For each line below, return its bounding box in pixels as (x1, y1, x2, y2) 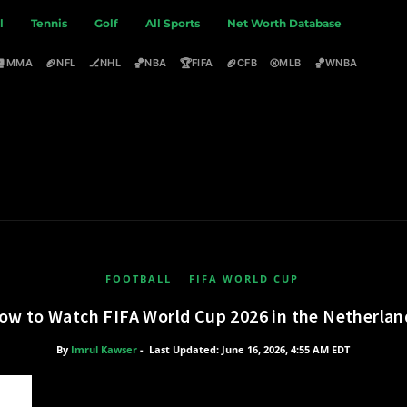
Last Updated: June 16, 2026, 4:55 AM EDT (148, 342, 350, 356)
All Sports (145, 16, 201, 30)
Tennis (31, 16, 68, 30)
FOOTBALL (104, 272, 172, 285)
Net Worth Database (227, 16, 342, 30)
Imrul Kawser (70, 342, 137, 356)
